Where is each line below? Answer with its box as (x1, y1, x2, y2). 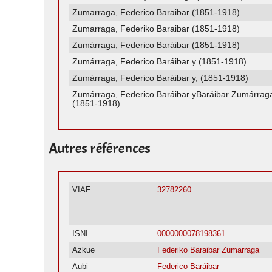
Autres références (49, 139, 151, 158)
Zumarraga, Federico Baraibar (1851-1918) (72, 7, 240, 18)
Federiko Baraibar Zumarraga (157, 245, 260, 255)
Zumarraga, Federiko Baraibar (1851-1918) (72, 24, 240, 34)
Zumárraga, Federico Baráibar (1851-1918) (72, 40, 240, 50)
